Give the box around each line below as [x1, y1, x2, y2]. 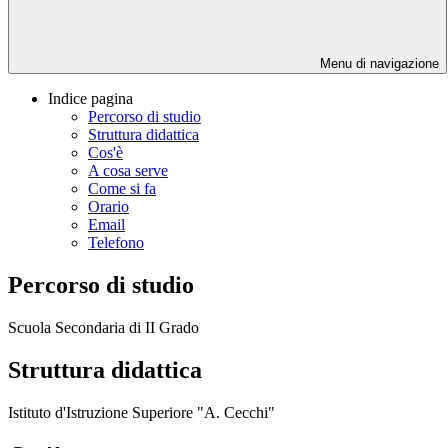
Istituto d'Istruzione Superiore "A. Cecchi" [8, 403, 275, 421]
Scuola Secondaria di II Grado [8, 318, 199, 336]
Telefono [88, 234, 144, 252]
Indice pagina [48, 90, 133, 108]
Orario [88, 198, 129, 216]
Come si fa [88, 180, 156, 198]
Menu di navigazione [316, 56, 439, 72]
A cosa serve [88, 162, 168, 180]
